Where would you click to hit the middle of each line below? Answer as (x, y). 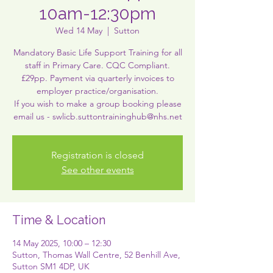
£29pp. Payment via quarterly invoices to (97, 78)
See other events (97, 170)
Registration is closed (97, 155)
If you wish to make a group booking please (97, 104)
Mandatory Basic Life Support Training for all (97, 52)
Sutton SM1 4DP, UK (51, 266)
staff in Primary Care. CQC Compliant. (97, 65)
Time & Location (59, 220)
